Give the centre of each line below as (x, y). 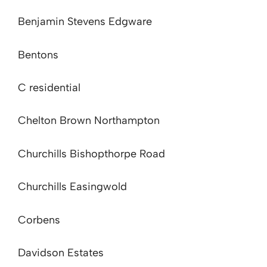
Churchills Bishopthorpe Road (91, 153)
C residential (49, 88)
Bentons (38, 55)
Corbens (39, 220)
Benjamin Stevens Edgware (85, 22)
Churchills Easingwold (72, 187)
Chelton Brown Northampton (89, 121)
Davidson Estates (61, 252)
